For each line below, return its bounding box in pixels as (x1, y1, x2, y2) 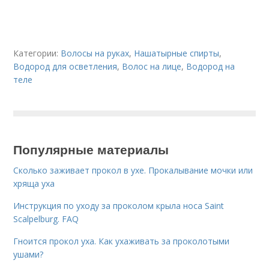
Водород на (186, 61, 235, 72)
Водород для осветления (13, 61, 118, 72)
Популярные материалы (13, 140, 169, 158)
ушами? (13, 249, 44, 260)
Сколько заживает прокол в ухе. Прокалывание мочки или (13, 165, 253, 176)
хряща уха (13, 178, 55, 189)
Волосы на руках (61, 47, 130, 59)
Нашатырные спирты (134, 47, 220, 59)
